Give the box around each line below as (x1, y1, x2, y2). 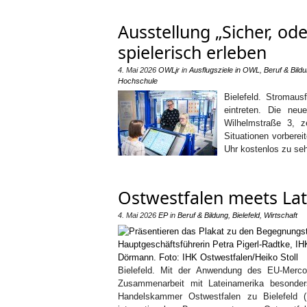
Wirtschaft (264, 211, 297, 219)
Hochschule (118, 77, 158, 85)
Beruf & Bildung (177, 211, 228, 219)
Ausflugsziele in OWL (189, 66, 260, 74)
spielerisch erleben (118, 40, 267, 64)
